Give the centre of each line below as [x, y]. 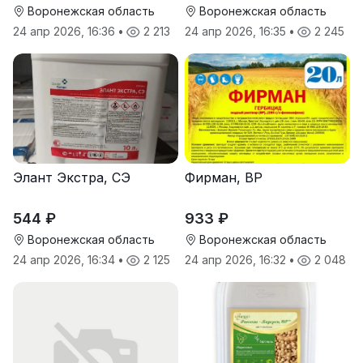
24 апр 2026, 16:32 [237, 260]
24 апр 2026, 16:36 [66, 32]
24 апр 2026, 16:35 [237, 32]
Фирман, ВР [224, 178]
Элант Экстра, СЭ [72, 178]
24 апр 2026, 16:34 [66, 260]
